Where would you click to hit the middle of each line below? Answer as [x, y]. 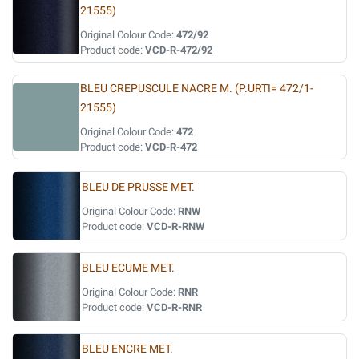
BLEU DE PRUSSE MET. [138, 187]
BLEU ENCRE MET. [127, 349]
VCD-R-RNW [175, 226]
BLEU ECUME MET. [128, 268]
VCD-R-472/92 [179, 50]
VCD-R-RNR [174, 307]
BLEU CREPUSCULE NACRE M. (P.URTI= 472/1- [197, 89]
